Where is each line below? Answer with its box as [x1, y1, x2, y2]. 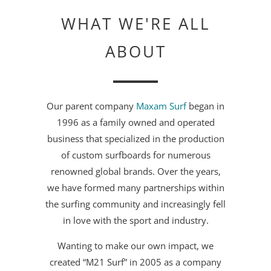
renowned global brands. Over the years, [50, 165, 221, 177]
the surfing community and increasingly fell [45, 197, 226, 210]
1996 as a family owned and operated [56, 116, 215, 128]
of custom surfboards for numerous [60, 148, 211, 161]
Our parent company [47, 99, 136, 112]
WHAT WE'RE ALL [60, 12, 211, 34]
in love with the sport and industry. [62, 214, 209, 226]
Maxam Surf [136, 99, 186, 112]
